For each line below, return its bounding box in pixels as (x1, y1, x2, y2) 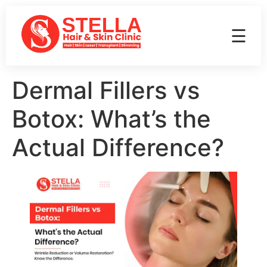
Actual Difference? (12, 133, 224, 162)
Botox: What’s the (12, 104, 211, 133)
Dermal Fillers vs (12, 76, 200, 105)
